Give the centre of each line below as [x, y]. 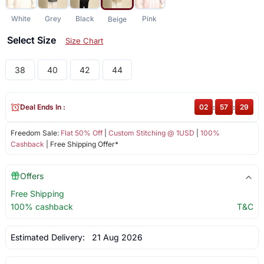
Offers [32, 176]
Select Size [32, 40]
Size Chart [84, 41]
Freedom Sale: [35, 133]
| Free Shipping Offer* [81, 144]
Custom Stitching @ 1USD [151, 133]
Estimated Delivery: [49, 237]
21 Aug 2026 [115, 237]
